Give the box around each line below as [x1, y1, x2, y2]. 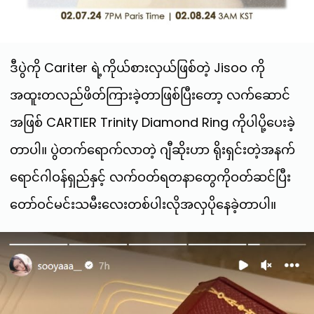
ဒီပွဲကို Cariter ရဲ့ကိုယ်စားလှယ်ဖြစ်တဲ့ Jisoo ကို [10, 59, 265, 77]
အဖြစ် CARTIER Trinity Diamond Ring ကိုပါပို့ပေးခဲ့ [10, 114, 295, 132]
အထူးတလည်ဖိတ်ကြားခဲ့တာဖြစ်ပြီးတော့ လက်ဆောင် [10, 86, 290, 104]
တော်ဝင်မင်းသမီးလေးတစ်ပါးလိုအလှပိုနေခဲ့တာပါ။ [10, 196, 276, 214]
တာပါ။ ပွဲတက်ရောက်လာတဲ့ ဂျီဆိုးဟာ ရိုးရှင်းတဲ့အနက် [10, 141, 295, 159]
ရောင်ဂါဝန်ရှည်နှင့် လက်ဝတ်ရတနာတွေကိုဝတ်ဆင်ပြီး [10, 168, 291, 186]
